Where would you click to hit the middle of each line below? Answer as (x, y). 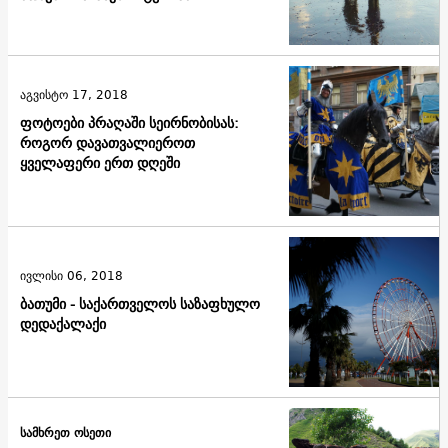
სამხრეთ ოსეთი (65, 433)
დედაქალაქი (63, 323)
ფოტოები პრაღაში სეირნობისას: (129, 122)
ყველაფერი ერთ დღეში (100, 162)
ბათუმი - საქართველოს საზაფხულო (140, 303)
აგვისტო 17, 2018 (74, 94)
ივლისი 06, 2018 (71, 275)
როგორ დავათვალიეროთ (107, 142)
